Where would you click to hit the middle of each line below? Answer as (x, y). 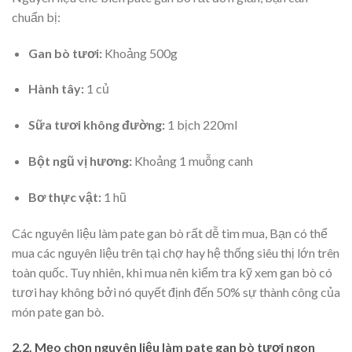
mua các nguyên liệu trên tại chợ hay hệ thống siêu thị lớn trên (176, 252)
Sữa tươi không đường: (96, 125)
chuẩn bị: (36, 16)
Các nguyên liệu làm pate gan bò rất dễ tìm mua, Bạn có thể (170, 233)
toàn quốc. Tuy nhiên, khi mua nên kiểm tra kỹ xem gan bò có (172, 272)
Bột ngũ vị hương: (80, 161)
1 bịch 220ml (201, 125)
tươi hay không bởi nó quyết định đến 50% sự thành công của (176, 291)
